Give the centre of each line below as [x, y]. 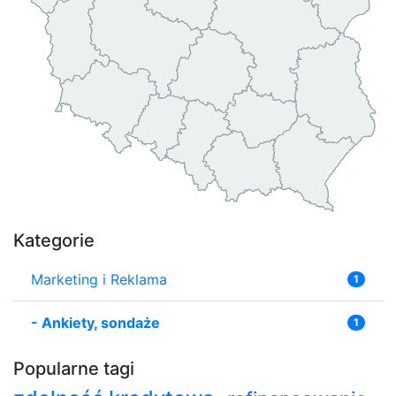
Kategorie [54, 240]
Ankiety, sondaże [101, 322]
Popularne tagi [74, 368]
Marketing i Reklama [99, 279]
